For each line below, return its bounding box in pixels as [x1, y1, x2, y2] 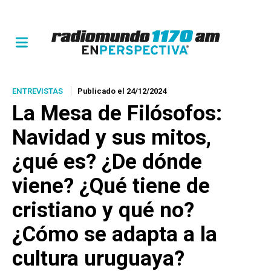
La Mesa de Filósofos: [12, 101, 222, 126]
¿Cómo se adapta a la [12, 222, 217, 247]
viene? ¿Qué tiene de [12, 174, 210, 198]
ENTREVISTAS [12, 87, 63, 96]
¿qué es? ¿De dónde [12, 149, 202, 174]
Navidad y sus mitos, [12, 125, 211, 150]
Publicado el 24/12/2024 [77, 87, 166, 96]
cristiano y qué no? [12, 198, 194, 223]
